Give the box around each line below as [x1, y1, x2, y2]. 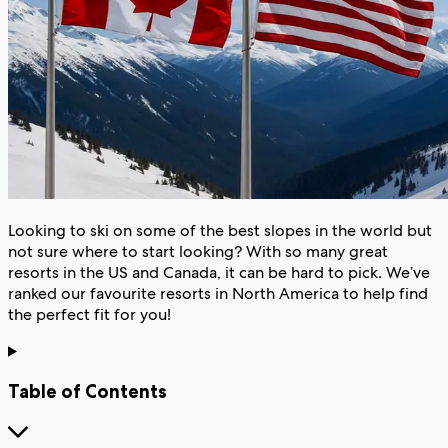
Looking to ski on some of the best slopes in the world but [8, 219, 432, 241]
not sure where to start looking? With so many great [8, 240, 388, 262]
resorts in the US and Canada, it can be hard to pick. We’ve [8, 261, 430, 283]
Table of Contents [8, 380, 167, 404]
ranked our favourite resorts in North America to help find [8, 282, 428, 304]
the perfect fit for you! [8, 303, 171, 325]
